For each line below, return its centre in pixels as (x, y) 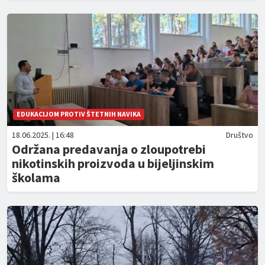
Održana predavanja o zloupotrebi (109, 149)
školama (36, 177)
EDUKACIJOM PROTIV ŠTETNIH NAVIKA (79, 114)
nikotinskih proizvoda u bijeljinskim (113, 163)
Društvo (240, 135)
